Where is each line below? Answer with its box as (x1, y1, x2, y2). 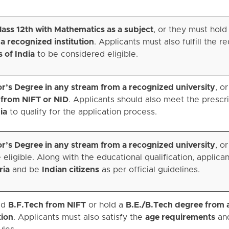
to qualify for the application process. (7, 108, 157, 117)
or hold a (85, 201, 126, 210)
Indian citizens (41, 166, 99, 174)
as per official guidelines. (99, 166, 200, 174)
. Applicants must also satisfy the (13, 213, 145, 222)
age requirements (145, 213, 215, 222)
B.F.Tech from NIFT (8, 201, 86, 210)
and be (9, 166, 42, 174)
